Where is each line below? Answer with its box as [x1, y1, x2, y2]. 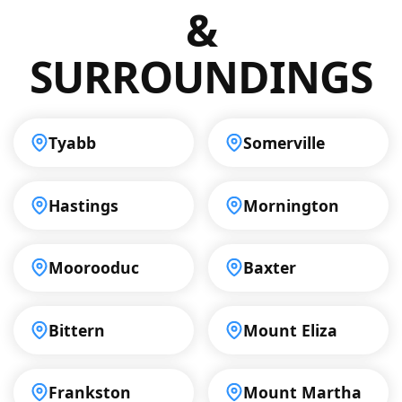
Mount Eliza [243, 319, 338, 341]
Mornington [243, 194, 340, 216]
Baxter [243, 257, 297, 279]
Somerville [243, 132, 326, 154]
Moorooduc [48, 257, 140, 279]
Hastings [48, 194, 119, 216]
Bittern [48, 319, 106, 341]
